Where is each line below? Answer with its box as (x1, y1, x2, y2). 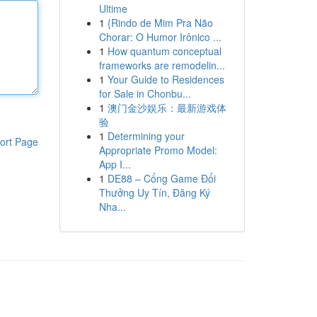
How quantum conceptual (107, 44, 221, 58)
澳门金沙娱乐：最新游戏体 (107, 100, 226, 115)
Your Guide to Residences (107, 72, 224, 86)
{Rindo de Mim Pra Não (107, 16, 213, 30)
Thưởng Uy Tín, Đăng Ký (98, 185, 210, 200)
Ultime (98, 1, 127, 16)
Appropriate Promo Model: (98, 143, 217, 157)
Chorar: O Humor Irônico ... (98, 30, 221, 44)
